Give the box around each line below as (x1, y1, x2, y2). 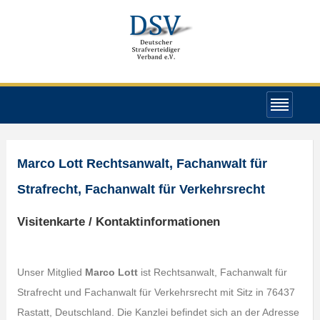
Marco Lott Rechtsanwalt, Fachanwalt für (16, 156, 267, 171)
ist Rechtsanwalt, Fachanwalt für (137, 266, 287, 278)
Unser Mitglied (16, 266, 85, 278)
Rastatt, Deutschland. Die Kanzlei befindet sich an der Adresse (16, 306, 299, 318)
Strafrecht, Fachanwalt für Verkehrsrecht (16, 182, 265, 196)
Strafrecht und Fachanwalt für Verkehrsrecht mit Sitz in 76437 (16, 286, 295, 298)
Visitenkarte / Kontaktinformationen (16, 215, 220, 229)
